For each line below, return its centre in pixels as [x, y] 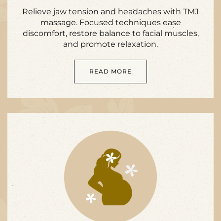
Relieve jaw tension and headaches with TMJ [110, 12]
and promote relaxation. [110, 44]
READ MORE [110, 71]
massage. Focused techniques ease [110, 22]
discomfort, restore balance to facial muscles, [110, 33]
